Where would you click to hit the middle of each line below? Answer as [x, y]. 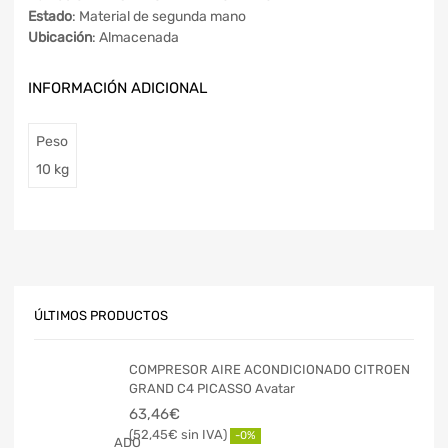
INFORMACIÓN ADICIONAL [117, 88]
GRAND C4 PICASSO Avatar [212, 388]
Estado [50, 17]
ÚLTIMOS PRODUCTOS [101, 316]
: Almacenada [135, 38]
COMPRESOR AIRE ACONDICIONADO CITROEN [269, 369]
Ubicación [60, 38]
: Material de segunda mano [159, 17]
